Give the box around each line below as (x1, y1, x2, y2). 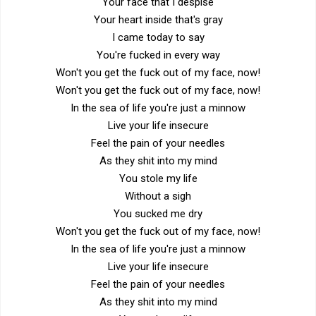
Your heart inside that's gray (93, 13, 223, 26)
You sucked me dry (114, 207, 202, 220)
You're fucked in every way (96, 48, 220, 61)
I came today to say (111, 30, 205, 44)
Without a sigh (125, 189, 191, 202)
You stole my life (119, 171, 197, 185)
